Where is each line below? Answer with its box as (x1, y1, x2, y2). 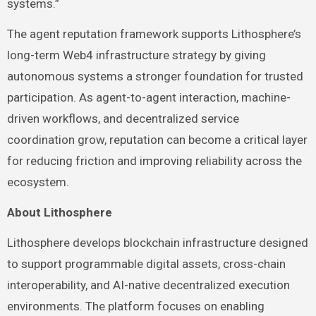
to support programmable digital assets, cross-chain (6, 257, 286, 272)
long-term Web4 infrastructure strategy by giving (6, 48, 266, 63)
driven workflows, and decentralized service (6, 111, 239, 126)
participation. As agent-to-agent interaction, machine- (6, 90, 291, 105)
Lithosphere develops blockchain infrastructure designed (6, 236, 308, 250)
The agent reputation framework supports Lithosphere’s (6, 27, 301, 42)
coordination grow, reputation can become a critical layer (6, 133, 308, 147)
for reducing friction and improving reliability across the (6, 154, 302, 169)
